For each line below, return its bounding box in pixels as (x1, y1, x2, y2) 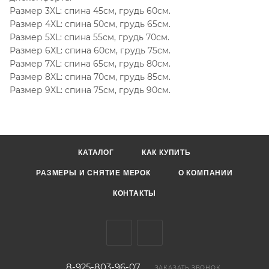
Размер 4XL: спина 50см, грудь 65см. (10, 18, 171, 29)
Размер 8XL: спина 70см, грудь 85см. (10, 71, 171, 82)
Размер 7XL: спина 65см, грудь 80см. (10, 58, 171, 69)
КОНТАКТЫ (112, 189, 157, 198)
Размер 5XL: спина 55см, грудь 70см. (10, 31, 169, 43)
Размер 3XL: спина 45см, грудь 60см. (10, 5, 171, 16)
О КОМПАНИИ (178, 168, 233, 177)
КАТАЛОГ (78, 148, 114, 157)
